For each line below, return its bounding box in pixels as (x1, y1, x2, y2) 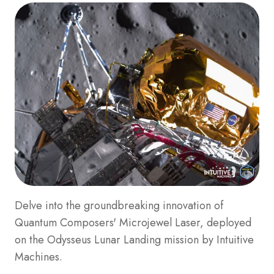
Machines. (15, 248, 62, 265)
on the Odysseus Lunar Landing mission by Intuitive (15, 231, 254, 248)
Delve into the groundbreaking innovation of (15, 197, 223, 213)
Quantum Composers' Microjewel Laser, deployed (15, 214, 251, 231)
